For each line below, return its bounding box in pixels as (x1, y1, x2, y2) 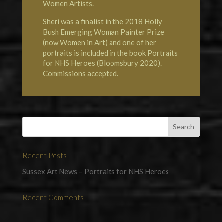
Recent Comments (22, 192, 84, 202)
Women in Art (59, 37, 105, 47)
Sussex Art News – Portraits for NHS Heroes (22, 166, 169, 176)
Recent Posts (22, 150, 67, 160)
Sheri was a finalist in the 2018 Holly (42, 16, 162, 26)
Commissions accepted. (42, 68, 118, 78)
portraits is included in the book (42, 48, 147, 57)
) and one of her (105, 37, 156, 47)
